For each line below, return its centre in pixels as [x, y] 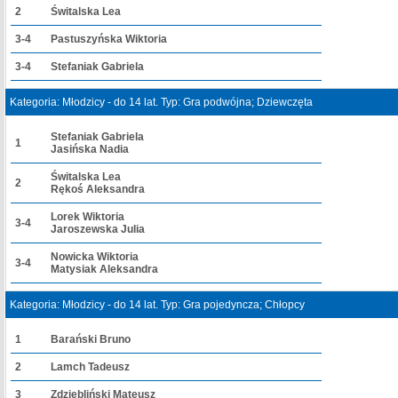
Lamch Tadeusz [90, 367]
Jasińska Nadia [90, 149]
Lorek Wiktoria [88, 217]
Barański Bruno [91, 339]
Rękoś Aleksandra [98, 189]
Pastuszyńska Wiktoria [109, 39]
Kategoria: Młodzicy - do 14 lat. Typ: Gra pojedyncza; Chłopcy [157, 305]
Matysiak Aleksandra [104, 269]
